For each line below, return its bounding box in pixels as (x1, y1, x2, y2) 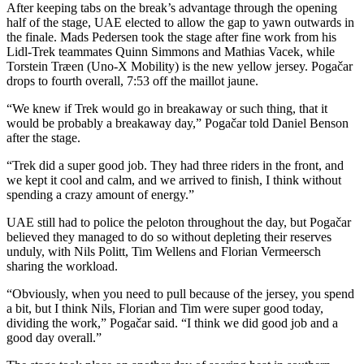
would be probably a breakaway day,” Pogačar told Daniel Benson (6, 115, 349, 130)
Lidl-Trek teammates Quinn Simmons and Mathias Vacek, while (6, 44, 335, 58)
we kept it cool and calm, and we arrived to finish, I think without (6, 172, 341, 187)
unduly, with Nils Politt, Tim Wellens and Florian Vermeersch (6, 244, 321, 258)
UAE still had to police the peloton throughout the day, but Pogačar (6, 214, 351, 229)
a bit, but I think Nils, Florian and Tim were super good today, (6, 301, 323, 315)
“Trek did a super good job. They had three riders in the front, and (6, 158, 344, 172)
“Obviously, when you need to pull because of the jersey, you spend (6, 286, 354, 301)
